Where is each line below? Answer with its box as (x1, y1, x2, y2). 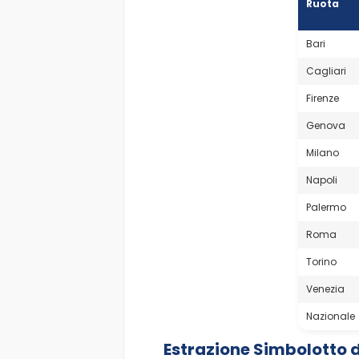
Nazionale (305, 309, 355, 323)
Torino (305, 254, 337, 268)
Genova (305, 118, 345, 132)
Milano (305, 145, 339, 159)
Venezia (305, 281, 345, 296)
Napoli (305, 172, 337, 187)
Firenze (305, 91, 339, 105)
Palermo (305, 200, 346, 214)
